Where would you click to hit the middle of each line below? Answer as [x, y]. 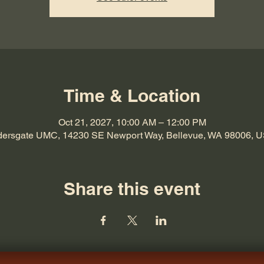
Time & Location [132, 95]
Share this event [132, 189]
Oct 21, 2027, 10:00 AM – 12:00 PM [132, 122]
